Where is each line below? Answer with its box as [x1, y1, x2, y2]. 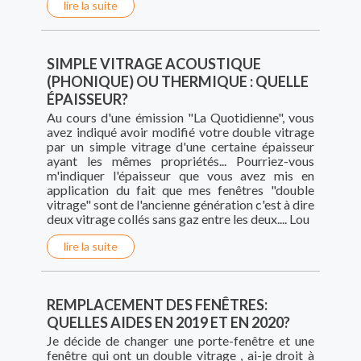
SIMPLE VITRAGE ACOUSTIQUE [47, 55, 262, 73]
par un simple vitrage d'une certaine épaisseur [47, 139, 314, 155]
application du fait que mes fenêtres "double [47, 182, 314, 198]
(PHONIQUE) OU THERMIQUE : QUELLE [47, 73, 309, 91]
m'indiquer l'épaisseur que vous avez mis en [47, 168, 314, 184]
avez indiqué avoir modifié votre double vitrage [47, 124, 314, 140]
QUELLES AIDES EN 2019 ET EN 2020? [47, 313, 291, 332]
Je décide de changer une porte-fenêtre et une [47, 333, 314, 349]
